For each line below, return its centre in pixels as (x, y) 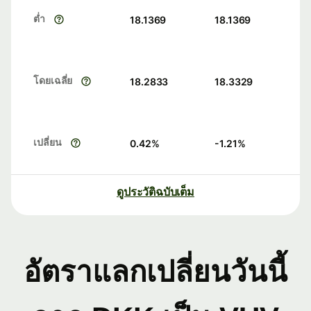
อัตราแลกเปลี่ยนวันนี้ (155, 272)
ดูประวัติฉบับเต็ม (155, 192)
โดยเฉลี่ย (53, 81)
